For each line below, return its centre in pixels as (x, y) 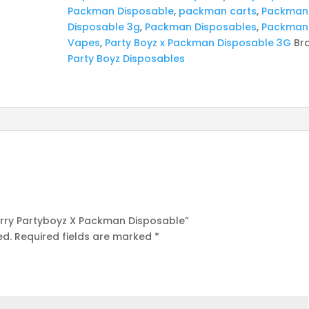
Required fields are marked (85, 237)
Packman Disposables (201, 27)
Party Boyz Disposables (127, 59)
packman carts (218, 11)
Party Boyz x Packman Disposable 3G (198, 43)
